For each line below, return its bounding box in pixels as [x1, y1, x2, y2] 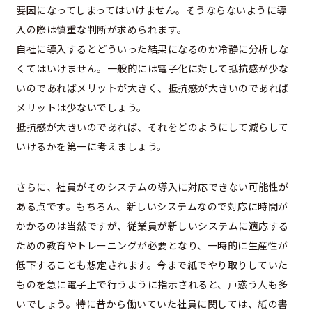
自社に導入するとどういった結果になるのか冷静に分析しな [16, 42, 289, 56]
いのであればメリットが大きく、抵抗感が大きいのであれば [16, 81, 289, 95]
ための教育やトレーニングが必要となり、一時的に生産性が [16, 238, 288, 253]
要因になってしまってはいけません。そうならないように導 [16, 3, 287, 17]
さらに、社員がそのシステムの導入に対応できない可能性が [16, 180, 289, 194]
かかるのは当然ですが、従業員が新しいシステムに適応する [16, 219, 289, 233]
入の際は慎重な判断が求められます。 [16, 22, 187, 37]
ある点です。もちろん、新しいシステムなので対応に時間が [16, 199, 288, 214]
